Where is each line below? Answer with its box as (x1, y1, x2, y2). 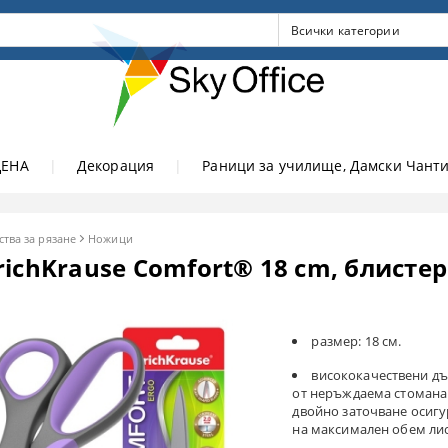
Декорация (76, 155, 155, 175)
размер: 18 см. (311, 331, 402, 350)
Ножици (88, 230, 133, 246)
